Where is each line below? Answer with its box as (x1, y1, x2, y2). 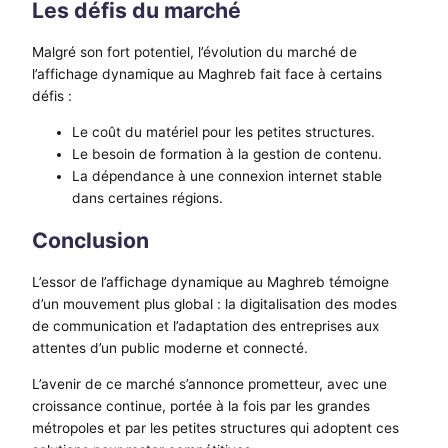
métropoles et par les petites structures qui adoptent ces (32, 420, 399, 436)
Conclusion (32, 226, 149, 253)
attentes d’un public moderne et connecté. (32, 340, 308, 357)
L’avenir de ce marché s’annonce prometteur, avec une (32, 376, 387, 392)
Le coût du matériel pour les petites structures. (72, 123, 375, 140)
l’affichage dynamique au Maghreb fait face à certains (32, 66, 382, 83)
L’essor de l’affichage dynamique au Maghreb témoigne (32, 274, 389, 291)
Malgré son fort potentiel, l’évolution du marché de (32, 44, 357, 61)
